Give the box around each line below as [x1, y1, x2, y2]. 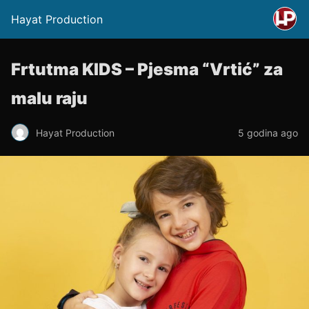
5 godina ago [238, 126, 298, 139]
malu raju [11, 88, 88, 108]
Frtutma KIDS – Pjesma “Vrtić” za [11, 59, 283, 79]
